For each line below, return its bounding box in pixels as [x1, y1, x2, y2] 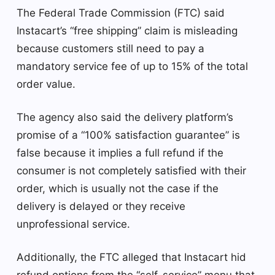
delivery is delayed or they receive [17, 199, 185, 212]
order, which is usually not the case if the [17, 182, 219, 195]
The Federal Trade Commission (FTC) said [17, 6, 225, 19]
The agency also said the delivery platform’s [17, 110, 233, 123]
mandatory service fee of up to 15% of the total [17, 60, 248, 72]
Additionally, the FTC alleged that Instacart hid [17, 250, 246, 263]
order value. [17, 77, 76, 90]
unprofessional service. [17, 217, 130, 230]
